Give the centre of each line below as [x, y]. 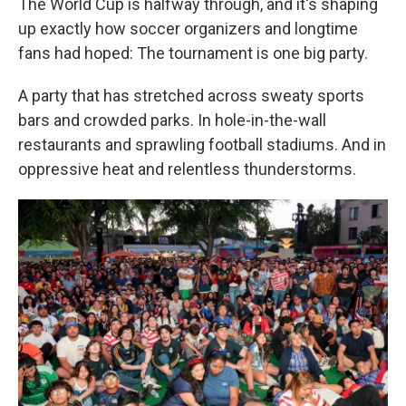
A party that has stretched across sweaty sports [191, 96]
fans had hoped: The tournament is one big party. [193, 53]
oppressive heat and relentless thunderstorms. [187, 169]
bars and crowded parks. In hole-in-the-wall [172, 120]
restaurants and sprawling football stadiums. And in [202, 145]
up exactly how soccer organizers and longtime [188, 29]
